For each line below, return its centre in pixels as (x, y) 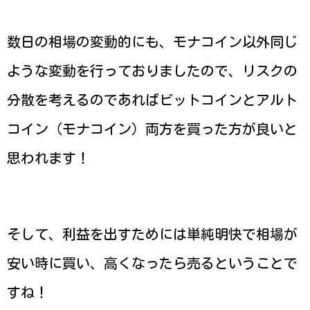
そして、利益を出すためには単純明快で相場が (152, 234)
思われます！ (48, 157)
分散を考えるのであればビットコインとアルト (152, 99)
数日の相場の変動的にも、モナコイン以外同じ (152, 41)
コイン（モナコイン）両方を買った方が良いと (152, 128)
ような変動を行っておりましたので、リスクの (152, 70)
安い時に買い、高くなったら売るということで (152, 263)
